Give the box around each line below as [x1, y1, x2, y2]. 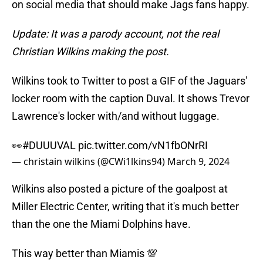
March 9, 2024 [167, 155, 230, 168]
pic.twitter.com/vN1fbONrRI [78, 139, 208, 152]
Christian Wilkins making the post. [12, 45, 169, 58]
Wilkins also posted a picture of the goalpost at [12, 183, 228, 195]
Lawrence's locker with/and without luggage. [12, 110, 220, 123]
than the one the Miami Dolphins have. [12, 218, 191, 231]
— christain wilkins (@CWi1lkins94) [12, 155, 167, 168]
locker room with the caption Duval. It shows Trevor [12, 92, 249, 105]
